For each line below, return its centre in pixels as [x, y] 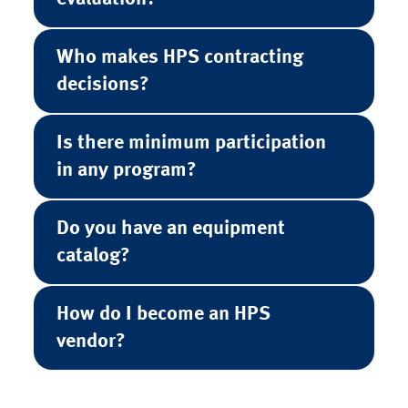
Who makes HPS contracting [179, 57]
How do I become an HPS [163, 314]
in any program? [126, 170]
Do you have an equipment [170, 228]
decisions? [102, 84]
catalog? [93, 255]
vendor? [91, 341]
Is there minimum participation [191, 143]
